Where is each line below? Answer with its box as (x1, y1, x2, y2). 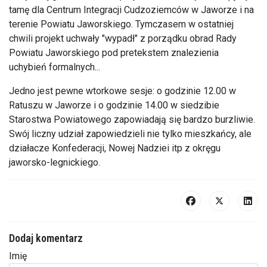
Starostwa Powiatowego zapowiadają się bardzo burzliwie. (9, 113, 255, 125)
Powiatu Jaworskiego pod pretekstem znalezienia (9, 46, 219, 58)
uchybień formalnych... (9, 61, 100, 73)
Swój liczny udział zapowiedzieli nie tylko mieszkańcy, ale (9, 128, 252, 139)
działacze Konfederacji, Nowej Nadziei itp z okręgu (9, 142, 221, 154)
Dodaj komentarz (9, 231, 83, 244)
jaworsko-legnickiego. (9, 156, 100, 168)
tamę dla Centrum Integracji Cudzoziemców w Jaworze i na (9, 4, 254, 15)
